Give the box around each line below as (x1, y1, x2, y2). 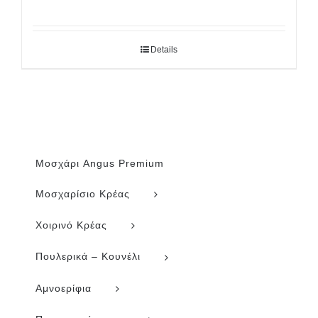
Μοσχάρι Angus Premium (35, 157, 164, 169)
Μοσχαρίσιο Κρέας (35, 187, 130, 199)
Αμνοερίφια (35, 282, 92, 294)
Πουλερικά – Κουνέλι (35, 251, 141, 263)
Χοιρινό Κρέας (35, 219, 107, 231)
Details (150, 44, 177, 55)
